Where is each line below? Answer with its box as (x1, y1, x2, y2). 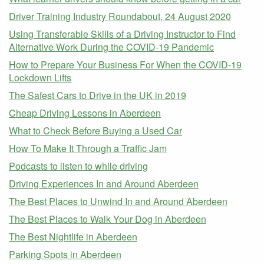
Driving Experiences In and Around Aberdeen (9, 177, 199, 191)
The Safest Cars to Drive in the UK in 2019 (9, 88, 186, 103)
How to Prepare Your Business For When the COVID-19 (9, 58, 242, 72)
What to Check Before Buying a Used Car (9, 124, 182, 138)
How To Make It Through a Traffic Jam (9, 141, 167, 156)
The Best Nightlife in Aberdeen (9, 230, 137, 244)
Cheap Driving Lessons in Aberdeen (9, 106, 161, 120)
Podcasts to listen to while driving (9, 159, 148, 173)
